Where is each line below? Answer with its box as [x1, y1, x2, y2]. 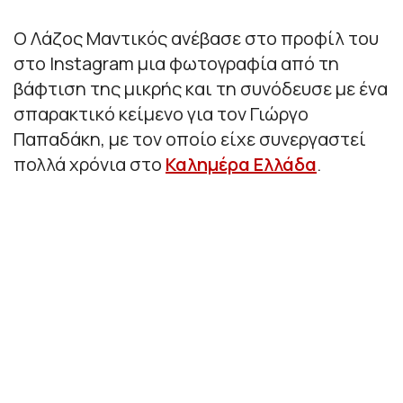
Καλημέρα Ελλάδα [166, 151, 317, 176]
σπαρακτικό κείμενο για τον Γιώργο [13, 101, 309, 126]
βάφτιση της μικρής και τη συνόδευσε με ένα [13, 76, 388, 101]
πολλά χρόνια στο [13, 151, 166, 176]
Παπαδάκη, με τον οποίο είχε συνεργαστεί [13, 126, 366, 151]
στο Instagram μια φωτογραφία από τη [13, 50, 339, 76]
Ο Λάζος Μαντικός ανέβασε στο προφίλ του [13, 25, 379, 50]
